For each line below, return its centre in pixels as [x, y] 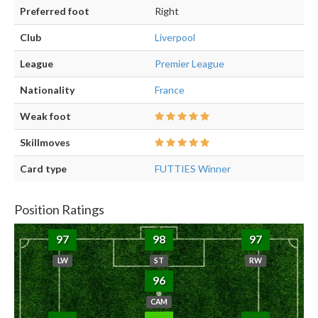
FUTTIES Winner [193, 169]
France [170, 90]
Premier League [190, 64]
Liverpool [175, 38]
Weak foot [45, 116]
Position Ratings [59, 210]
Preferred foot [55, 11]
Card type [43, 169]
